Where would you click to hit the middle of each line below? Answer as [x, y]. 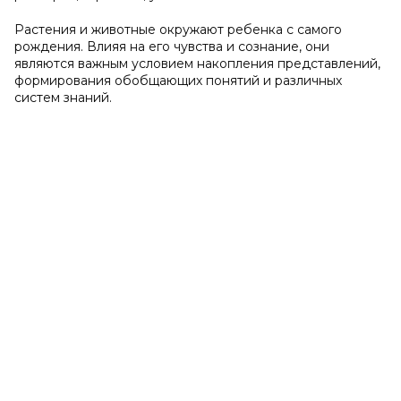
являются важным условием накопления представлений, [197, 64]
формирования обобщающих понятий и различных [178, 81]
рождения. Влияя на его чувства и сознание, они [172, 47]
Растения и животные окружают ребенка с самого [178, 30]
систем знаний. [63, 98]
